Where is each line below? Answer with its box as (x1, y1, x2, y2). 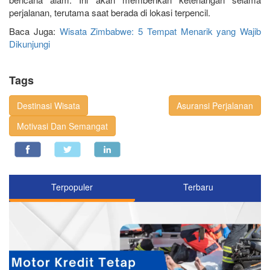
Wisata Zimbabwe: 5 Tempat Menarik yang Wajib (59, 25, 261, 38)
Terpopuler (51, 181, 93, 193)
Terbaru (183, 181, 213, 193)
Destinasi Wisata (17, 99, 80, 112)
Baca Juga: (9, 25, 60, 38)
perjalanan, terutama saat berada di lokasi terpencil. (9, 6, 210, 19)
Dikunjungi (9, 37, 50, 51)
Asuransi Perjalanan (177, 99, 253, 112)
